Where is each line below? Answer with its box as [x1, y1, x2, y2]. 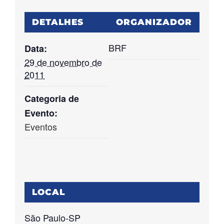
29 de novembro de [24, 55, 102, 68]
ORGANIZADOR [115, 16, 192, 27]
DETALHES [32, 16, 84, 27]
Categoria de [24, 91, 79, 105]
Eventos [24, 119, 57, 133]
